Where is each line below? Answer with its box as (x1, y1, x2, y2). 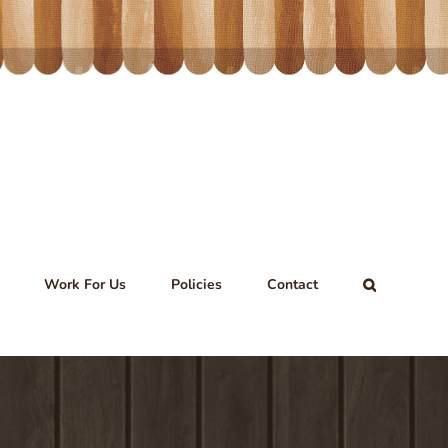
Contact (267, 275, 318, 294)
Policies (171, 275, 222, 294)
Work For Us (44, 275, 126, 294)
